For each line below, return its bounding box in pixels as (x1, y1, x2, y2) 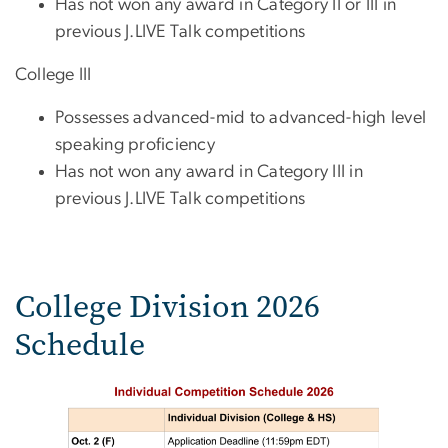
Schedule (15, 322, 145, 366)
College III (15, 65, 92, 84)
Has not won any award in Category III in (55, 162, 363, 181)
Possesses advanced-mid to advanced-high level (55, 108, 427, 127)
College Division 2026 (15, 284, 320, 328)
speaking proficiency (55, 135, 215, 154)
